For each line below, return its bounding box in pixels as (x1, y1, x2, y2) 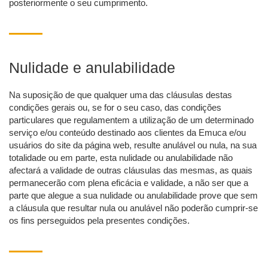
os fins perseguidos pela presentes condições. (9, 215, 190, 226)
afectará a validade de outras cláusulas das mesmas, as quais (9, 165, 252, 176)
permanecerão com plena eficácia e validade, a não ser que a (9, 178, 248, 188)
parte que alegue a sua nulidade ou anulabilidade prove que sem (9, 190, 258, 201)
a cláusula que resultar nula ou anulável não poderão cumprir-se (9, 203, 258, 214)
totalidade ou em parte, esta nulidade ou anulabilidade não (9, 153, 233, 163)
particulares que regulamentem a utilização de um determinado (9, 115, 254, 126)
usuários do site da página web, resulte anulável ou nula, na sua (9, 140, 257, 151)
